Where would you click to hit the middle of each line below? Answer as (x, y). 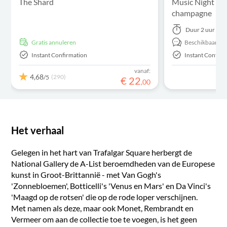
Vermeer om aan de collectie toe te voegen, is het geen (104, 219)
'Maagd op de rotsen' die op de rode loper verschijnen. (105, 197)
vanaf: (143, 71)
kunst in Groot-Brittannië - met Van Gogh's (86, 175)
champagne (192, 13)
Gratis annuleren (56, 42)
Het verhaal (38, 130)
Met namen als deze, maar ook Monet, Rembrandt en (103, 208)
